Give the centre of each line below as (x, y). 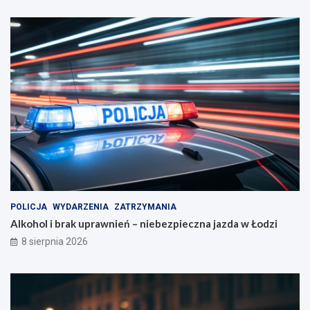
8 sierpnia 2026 (55, 242)
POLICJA (29, 207)
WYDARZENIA (81, 207)
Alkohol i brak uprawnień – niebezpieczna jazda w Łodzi (144, 224)
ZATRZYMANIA (145, 207)
